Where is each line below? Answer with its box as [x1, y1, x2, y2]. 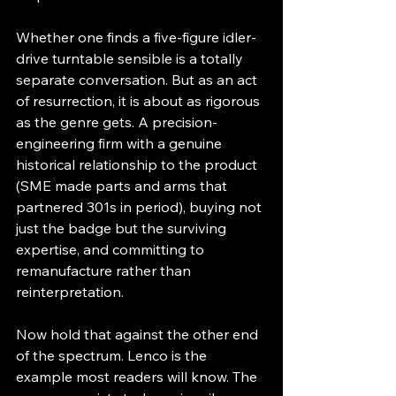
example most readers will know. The [16, 367, 261, 385]
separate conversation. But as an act [16, 70, 261, 88]
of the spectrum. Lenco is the [16, 346, 210, 364]
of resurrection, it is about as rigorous [16, 91, 263, 110]
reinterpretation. [16, 282, 124, 301]
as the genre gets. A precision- [16, 112, 217, 131]
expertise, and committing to [16, 240, 208, 258]
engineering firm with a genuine [16, 133, 225, 152]
